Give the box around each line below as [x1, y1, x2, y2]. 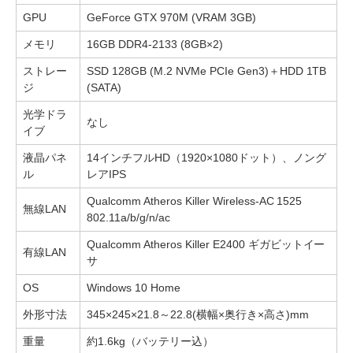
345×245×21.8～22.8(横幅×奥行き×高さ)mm [87, 308, 309, 321]
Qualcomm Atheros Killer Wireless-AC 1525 [87, 195, 303, 208]
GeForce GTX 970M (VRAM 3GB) [87, 11, 256, 24]
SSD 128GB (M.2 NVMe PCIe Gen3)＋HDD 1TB [87, 65, 327, 78]
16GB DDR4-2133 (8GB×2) [87, 38, 223, 51]
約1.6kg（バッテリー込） [87, 335, 214, 348]
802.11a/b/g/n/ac [87, 211, 170, 225]
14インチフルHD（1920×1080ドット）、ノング [87, 151, 326, 165]
